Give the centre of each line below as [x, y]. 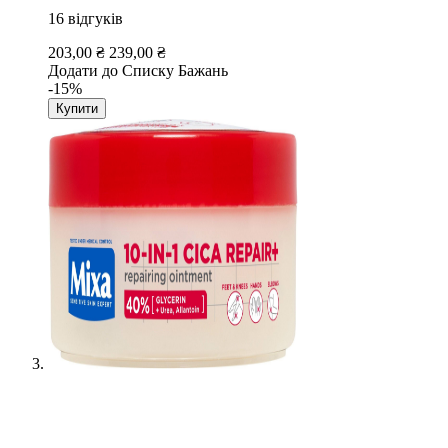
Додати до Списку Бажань [138, 70]
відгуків [95, 18]
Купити [77, 108]
